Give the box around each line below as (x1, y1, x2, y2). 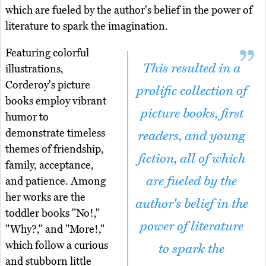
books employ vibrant (5, 94, 106, 108)
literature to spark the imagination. (5, 20, 168, 33)
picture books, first (140, 106, 243, 122)
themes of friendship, (5, 142, 104, 156)
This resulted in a (142, 61, 240, 77)
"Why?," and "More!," (5, 223, 104, 236)
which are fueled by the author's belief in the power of (5, 4, 252, 17)
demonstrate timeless (5, 126, 105, 140)
